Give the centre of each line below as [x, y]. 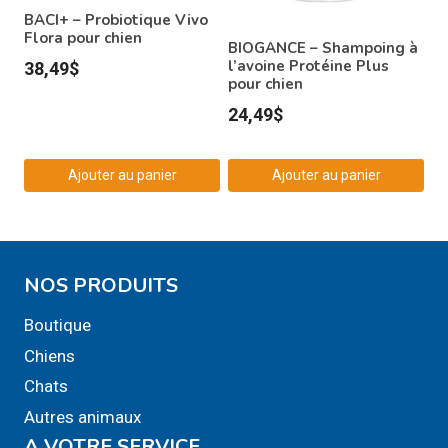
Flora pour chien [83, 37]
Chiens [49, 355]
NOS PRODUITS [101, 285]
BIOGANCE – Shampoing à [323, 47]
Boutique [57, 325]
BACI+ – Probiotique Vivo [116, 19]
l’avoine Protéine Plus [308, 65]
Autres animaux [82, 416]
